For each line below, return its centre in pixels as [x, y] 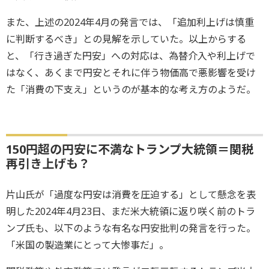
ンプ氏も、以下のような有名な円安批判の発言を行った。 [131, 228]
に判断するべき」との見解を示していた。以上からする [126, 39]
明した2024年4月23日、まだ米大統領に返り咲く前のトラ [131, 211]
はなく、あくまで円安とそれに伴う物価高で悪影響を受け [131, 72]
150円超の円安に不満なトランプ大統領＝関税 [130, 149]
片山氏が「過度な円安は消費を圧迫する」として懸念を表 [131, 194]
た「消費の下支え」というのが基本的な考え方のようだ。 [131, 89]
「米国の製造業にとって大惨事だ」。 [87, 245]
